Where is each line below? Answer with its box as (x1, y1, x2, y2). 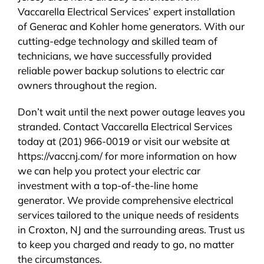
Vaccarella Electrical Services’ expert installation (17, 5, 235, 18)
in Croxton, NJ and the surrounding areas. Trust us (17, 223, 245, 236)
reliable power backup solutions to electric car (17, 64, 225, 77)
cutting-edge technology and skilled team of (17, 34, 217, 47)
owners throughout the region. (17, 78, 157, 91)
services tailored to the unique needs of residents (17, 208, 239, 221)
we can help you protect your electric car (17, 164, 200, 177)
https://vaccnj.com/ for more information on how (17, 149, 237, 162)
